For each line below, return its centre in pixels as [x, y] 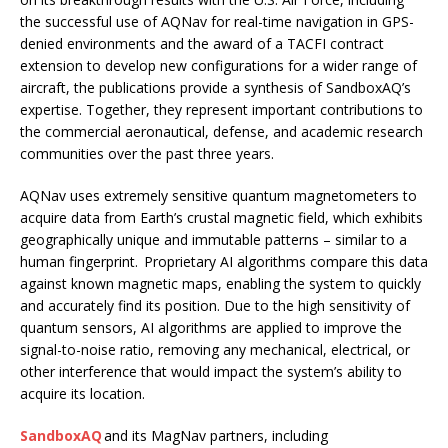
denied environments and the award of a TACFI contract [202, 43]
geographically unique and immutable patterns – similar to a [213, 239]
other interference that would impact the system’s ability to [211, 371]
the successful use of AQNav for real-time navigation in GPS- [217, 21]
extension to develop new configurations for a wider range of [218, 65]
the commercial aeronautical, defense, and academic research [221, 131]
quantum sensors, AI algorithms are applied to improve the [211, 327]
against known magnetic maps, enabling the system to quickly [220, 283]
